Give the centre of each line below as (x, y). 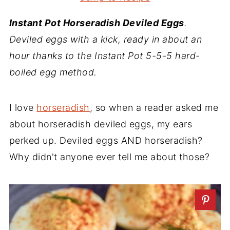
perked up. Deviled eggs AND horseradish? (106, 140)
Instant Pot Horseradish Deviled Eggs (97, 23)
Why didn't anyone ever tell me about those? (109, 157)
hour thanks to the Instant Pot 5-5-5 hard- (104, 56)
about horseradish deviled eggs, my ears (101, 124)
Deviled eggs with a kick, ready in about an (106, 39)
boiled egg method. (53, 72)
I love (23, 108)
